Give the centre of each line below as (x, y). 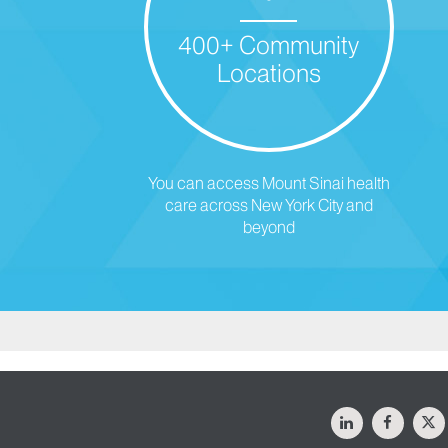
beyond (268, 227)
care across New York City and (268, 205)
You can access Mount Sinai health (268, 183)
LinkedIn (380, 416)
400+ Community (269, 45)
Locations (268, 73)
